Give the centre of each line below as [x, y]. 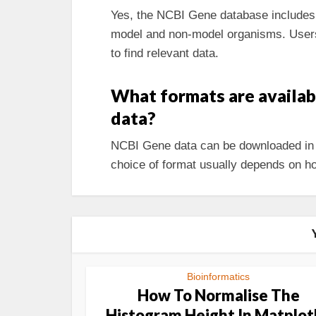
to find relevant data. [165, 53]
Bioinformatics [218, 276]
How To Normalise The [218, 295]
